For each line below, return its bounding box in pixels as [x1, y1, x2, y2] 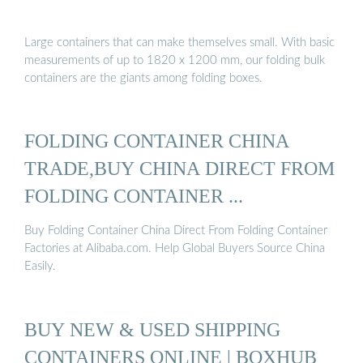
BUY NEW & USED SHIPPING [24, 318, 280, 340]
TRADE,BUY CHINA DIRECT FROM [24, 157, 335, 180]
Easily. [24, 260, 56, 273]
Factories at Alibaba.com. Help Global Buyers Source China [24, 242, 325, 255]
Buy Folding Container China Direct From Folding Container [24, 224, 327, 237]
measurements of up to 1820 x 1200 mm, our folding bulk [24, 53, 325, 66]
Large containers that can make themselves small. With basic [24, 36, 335, 49]
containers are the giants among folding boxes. [24, 71, 263, 84]
